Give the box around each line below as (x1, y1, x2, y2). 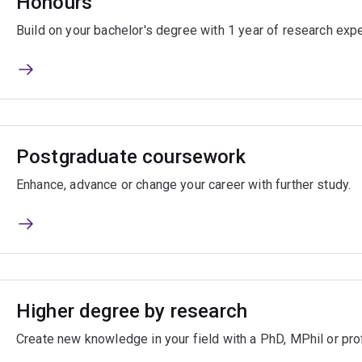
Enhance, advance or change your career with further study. (16, 177, 351, 193)
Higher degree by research (16, 300, 247, 323)
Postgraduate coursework (16, 145, 246, 169)
